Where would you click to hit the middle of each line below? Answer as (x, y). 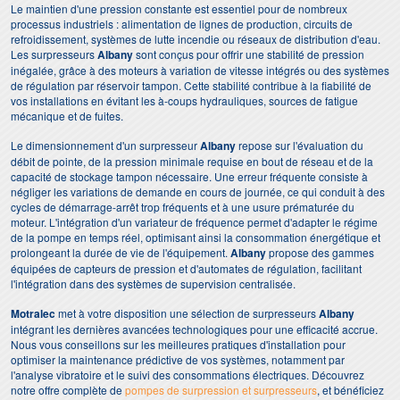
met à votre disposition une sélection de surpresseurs (187, 313)
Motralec (33, 313)
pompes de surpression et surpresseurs (221, 390)
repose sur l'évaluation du (300, 145)
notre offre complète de (68, 390)
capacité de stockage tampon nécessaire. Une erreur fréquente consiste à (189, 176)
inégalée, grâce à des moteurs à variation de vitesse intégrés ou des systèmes (200, 70)
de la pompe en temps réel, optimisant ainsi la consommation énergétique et (196, 237)
